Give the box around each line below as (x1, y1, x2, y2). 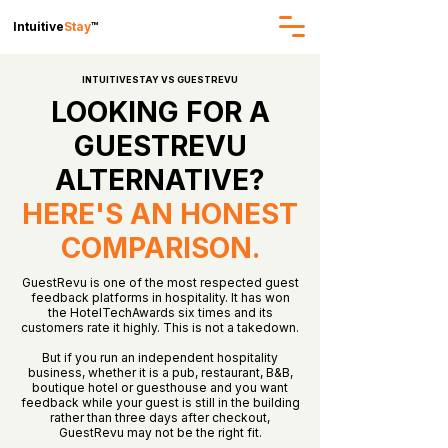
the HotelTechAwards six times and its (47, 305, 273, 320)
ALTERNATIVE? (55, 163, 265, 197)
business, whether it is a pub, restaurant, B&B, (27, 365, 293, 380)
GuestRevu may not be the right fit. (58, 425, 262, 440)
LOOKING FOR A (50, 95, 270, 129)
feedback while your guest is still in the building (20, 395, 300, 410)
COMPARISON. (60, 231, 260, 265)
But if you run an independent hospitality (42, 350, 278, 365)
